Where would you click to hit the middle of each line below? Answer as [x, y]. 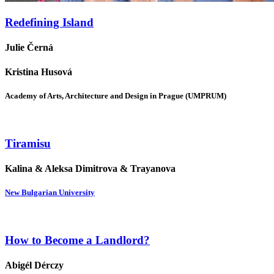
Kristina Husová [39, 72]
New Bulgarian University [50, 193]
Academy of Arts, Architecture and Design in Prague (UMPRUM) [116, 95]
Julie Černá [29, 48]
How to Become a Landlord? [77, 240]
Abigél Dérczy [34, 265]
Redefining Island [49, 23]
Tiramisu [28, 143]
